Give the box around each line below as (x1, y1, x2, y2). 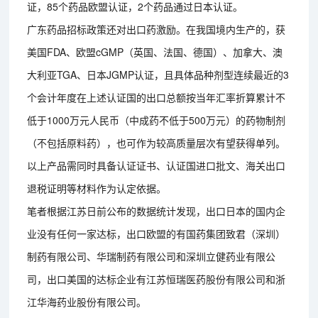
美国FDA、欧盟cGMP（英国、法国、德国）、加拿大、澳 (27, 44, 283, 59)
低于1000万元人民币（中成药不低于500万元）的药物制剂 (27, 112, 286, 127)
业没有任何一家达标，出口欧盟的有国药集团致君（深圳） (27, 226, 286, 241)
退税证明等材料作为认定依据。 (27, 180, 167, 195)
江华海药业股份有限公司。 (27, 294, 147, 309)
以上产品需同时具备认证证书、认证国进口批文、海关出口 (27, 158, 286, 172)
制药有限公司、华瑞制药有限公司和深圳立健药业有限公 (27, 248, 276, 263)
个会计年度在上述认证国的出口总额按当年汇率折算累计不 (27, 89, 286, 104)
